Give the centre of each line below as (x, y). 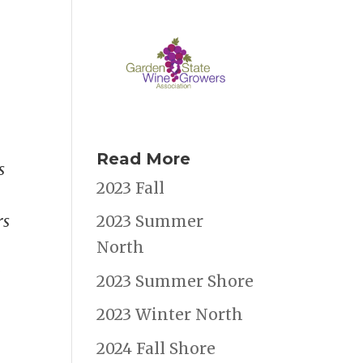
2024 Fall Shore (156, 348)
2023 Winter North (170, 315)
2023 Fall (131, 188)
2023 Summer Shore (175, 281)
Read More (144, 158)
